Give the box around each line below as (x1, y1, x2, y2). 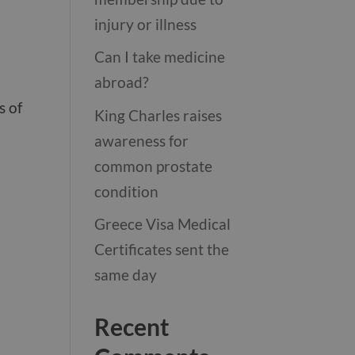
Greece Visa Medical (94, 215, 231, 233)
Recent (94, 312, 170, 341)
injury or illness (94, 14, 197, 33)
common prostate (94, 156, 213, 175)
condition (94, 181, 159, 200)
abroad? (94, 73, 150, 91)
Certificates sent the (94, 240, 230, 258)
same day (94, 265, 158, 284)
